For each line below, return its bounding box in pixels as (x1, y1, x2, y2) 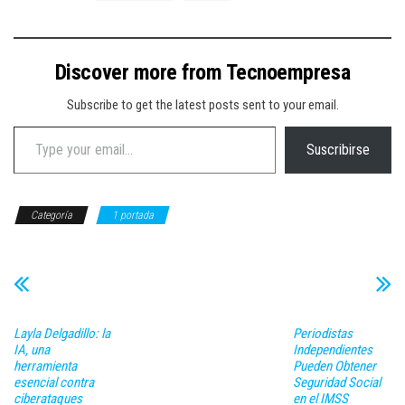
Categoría (31, 209, 72, 221)
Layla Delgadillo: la (14, 325, 110, 342)
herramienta (14, 357, 77, 374)
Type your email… (13, 118, 53, 134)
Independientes (292, 341, 372, 358)
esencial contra (14, 373, 94, 391)
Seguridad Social (292, 373, 381, 391)
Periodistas (292, 325, 353, 342)
